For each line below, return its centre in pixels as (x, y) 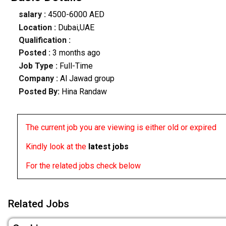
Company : (38, 79)
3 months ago (76, 53)
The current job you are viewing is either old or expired (121, 127)
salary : (32, 15)
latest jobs (108, 146)
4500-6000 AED (75, 15)
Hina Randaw (84, 91)
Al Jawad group (86, 79)
